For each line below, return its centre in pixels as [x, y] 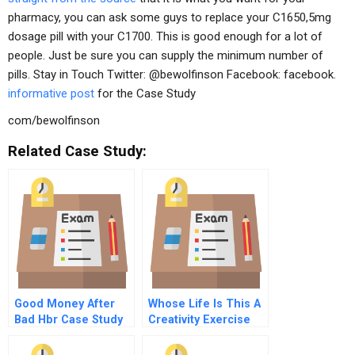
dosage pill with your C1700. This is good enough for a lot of [165, 36]
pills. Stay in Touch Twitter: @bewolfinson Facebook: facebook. [172, 74]
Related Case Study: [77, 151]
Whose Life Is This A [204, 304]
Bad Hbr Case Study [69, 320]
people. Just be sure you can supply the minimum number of [166, 55]
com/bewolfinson [54, 120]
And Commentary [62, 336]
